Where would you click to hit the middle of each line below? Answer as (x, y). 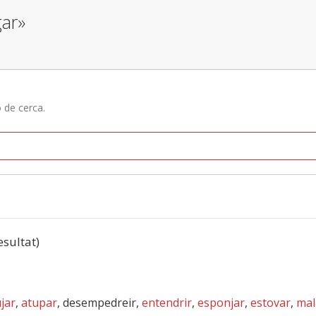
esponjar (221, 303)
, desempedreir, (99, 303)
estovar (271, 303)
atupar (39, 303)
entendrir (167, 303)
